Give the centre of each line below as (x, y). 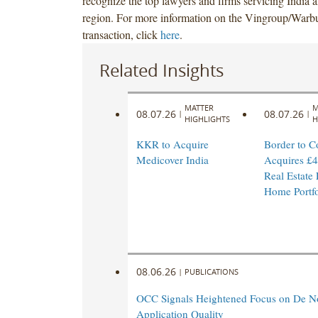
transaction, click (121, 34)
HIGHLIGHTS (207, 119)
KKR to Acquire (172, 144)
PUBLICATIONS (211, 271)
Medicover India (172, 160)
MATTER (199, 108)
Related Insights (161, 70)
